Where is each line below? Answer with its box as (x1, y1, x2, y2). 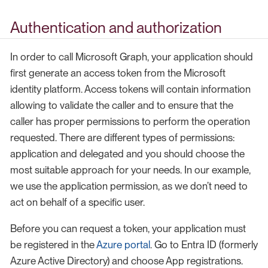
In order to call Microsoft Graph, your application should (10, 51, 253, 63)
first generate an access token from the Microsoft (10, 67, 226, 80)
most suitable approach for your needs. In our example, (10, 164, 251, 176)
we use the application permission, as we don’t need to (10, 180, 248, 193)
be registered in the (10, 239, 96, 251)
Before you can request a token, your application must (10, 223, 246, 235)
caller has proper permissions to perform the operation (10, 115, 250, 128)
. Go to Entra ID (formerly (150, 239, 258, 251)
